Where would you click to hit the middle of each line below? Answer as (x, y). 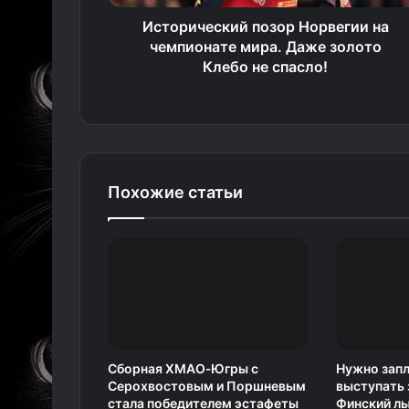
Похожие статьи (175, 192)
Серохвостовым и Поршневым (207, 386)
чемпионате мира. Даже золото (265, 47)
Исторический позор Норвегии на (265, 26)
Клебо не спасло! (265, 67)
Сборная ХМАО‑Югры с (183, 369)
